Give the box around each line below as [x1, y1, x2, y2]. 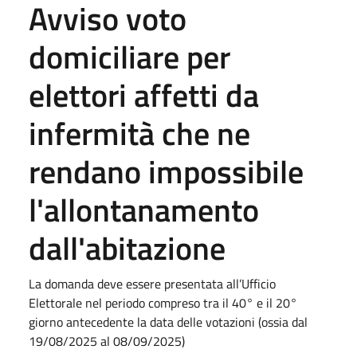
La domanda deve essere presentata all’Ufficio [29, 273, 276, 293]
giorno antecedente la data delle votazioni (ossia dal [29, 312, 308, 331]
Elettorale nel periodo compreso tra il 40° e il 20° [29, 292, 297, 312]
